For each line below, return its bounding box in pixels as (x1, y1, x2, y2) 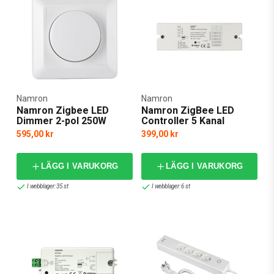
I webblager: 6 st (152, 183, 190, 190)
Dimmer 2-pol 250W (17, 114, 106, 127)
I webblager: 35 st (27, 183, 68, 190)
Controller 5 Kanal (141, 114, 224, 127)
